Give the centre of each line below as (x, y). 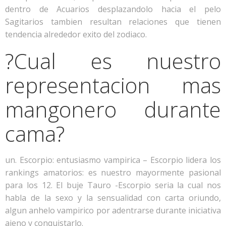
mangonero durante (113, 109)
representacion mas (113, 85)
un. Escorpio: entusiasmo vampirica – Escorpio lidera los (113, 160)
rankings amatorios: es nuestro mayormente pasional (113, 173)
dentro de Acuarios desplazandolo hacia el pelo (113, 9)
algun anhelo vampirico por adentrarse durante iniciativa (113, 210)
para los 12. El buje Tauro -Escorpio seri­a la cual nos (113, 185)
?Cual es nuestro (113, 61)
